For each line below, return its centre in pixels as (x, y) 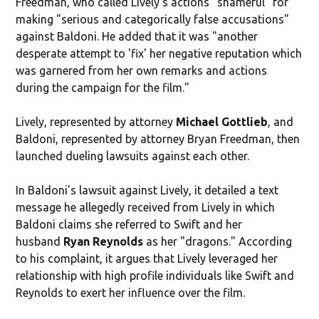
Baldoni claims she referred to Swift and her (129, 224)
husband (40, 241)
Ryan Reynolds (104, 241)
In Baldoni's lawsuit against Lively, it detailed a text (147, 190)
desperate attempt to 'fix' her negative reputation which (159, 53)
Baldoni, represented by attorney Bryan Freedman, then (158, 138)
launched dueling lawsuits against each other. (133, 156)
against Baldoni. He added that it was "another (137, 36)
